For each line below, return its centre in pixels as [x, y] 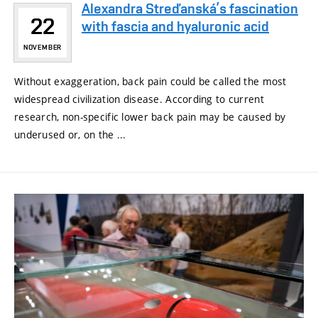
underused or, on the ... [70, 134]
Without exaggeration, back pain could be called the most [150, 81]
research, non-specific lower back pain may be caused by [150, 116]
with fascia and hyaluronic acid [175, 26]
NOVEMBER [43, 47]
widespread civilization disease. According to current [139, 99]
